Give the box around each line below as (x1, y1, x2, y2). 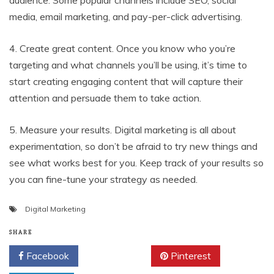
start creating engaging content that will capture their (9, 75, 243, 87)
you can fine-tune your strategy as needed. (9, 173, 198, 185)
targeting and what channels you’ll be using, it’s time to (9, 59, 247, 71)
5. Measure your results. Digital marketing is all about (9, 124, 236, 136)
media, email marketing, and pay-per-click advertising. (9, 10, 242, 23)
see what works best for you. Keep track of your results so (9, 157, 264, 169)
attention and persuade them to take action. (9, 92, 201, 104)
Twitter (102, 250, 136, 262)
